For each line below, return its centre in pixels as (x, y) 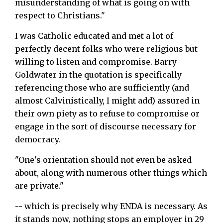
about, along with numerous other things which (111, 172)
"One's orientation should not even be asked (103, 160)
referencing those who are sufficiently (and (102, 87)
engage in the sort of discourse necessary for (106, 126)
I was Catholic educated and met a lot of (94, 36)
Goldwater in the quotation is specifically (98, 74)
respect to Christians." (60, 15)
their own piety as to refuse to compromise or (107, 113)
